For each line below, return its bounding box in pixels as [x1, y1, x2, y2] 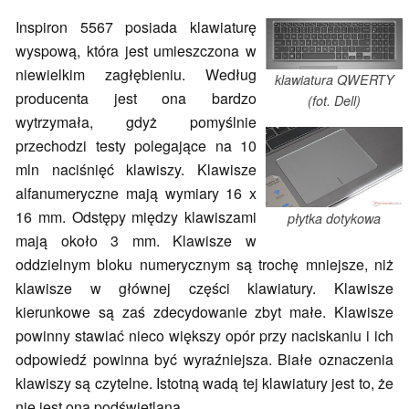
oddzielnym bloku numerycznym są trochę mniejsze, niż [16, 254, 393, 276]
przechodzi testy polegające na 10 [16, 135, 257, 157]
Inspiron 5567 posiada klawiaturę [16, 16, 257, 38]
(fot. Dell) [308, 91, 361, 110]
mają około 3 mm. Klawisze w [16, 230, 257, 252]
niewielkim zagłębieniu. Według [16, 64, 257, 86]
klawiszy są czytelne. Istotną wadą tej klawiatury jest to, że [16, 372, 393, 394]
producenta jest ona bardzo [16, 88, 257, 110]
